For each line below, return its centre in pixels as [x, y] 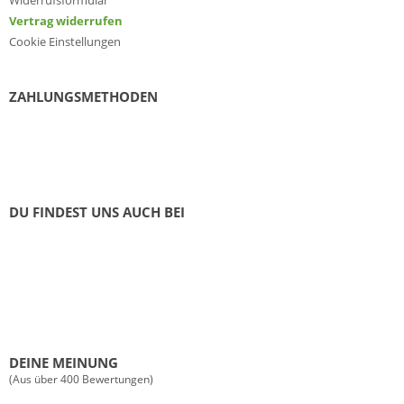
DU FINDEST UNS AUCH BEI [97, 212]
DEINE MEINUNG [64, 363]
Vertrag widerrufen [66, 21]
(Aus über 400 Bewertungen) [81, 380]
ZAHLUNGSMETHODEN [83, 97]
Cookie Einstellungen [65, 42]
